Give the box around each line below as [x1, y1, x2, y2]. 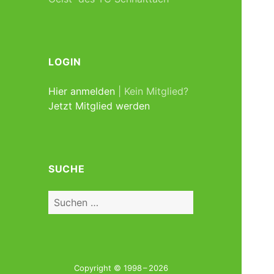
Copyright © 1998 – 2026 [73, 262, 168, 273]
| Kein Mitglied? [115, 84, 189, 97]
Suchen [48, 191, 82, 204]
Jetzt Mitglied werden [48, 99, 150, 112]
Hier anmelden [48, 84, 116, 97]
